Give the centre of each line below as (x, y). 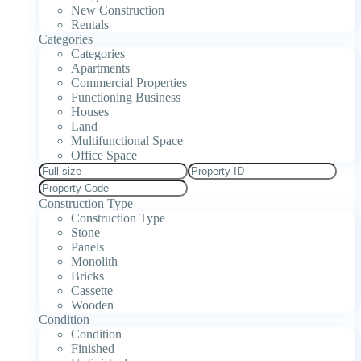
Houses (90, 111)
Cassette (92, 290)
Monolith (94, 261)
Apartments (100, 68)
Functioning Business (126, 97)
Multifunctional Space (127, 140)
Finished (93, 348)
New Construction (118, 10)
